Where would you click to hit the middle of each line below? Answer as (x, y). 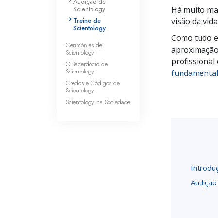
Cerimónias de (84, 45)
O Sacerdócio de (87, 64)
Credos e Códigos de (93, 83)
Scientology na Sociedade (98, 102)
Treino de (87, 21)
